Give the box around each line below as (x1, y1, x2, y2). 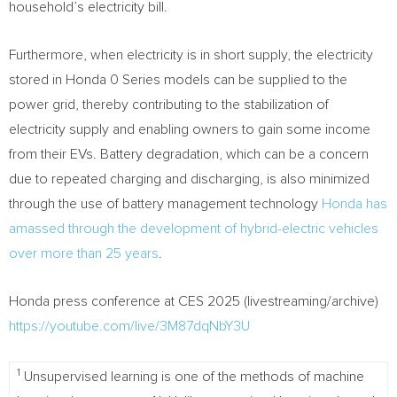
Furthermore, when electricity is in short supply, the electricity (9, 48, 373, 62)
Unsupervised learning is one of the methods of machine (20, 370, 364, 384)
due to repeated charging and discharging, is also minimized (9, 172, 370, 186)
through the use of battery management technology (9, 197, 322, 211)
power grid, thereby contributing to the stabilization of (9, 97, 329, 112)
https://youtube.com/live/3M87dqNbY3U (9, 319, 250, 333)
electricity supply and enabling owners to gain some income (9, 122, 370, 136)
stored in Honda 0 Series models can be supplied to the (9, 73, 347, 87)
